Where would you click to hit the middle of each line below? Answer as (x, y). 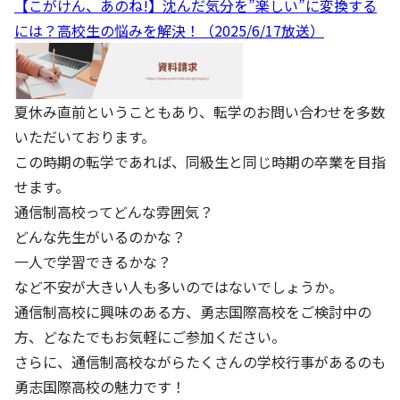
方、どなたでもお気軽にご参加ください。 (150, 336)
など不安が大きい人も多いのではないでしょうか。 (179, 286)
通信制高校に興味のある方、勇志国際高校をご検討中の (193, 311)
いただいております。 (85, 136)
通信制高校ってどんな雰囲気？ (114, 211)
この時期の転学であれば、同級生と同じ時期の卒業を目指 (200, 161)
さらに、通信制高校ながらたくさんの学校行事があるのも (200, 361)
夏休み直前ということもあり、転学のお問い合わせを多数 (200, 111)
